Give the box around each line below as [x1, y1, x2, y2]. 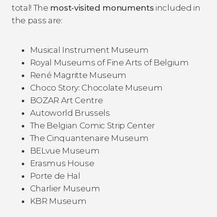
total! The [12, 2, 50, 13]
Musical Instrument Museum [30, 45, 149, 55]
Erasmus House [30, 158, 94, 168]
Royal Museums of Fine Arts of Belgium [30, 57, 189, 67]
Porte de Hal [30, 170, 80, 181]
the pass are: [12, 15, 62, 25]
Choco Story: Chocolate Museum [30, 82, 163, 93]
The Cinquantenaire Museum [30, 133, 149, 143]
